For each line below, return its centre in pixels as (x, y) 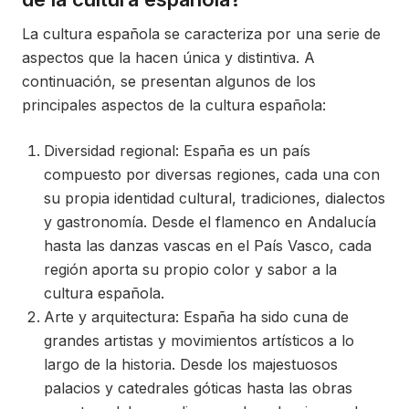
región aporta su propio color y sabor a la (190, 269)
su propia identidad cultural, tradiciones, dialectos (215, 198)
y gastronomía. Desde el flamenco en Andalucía (210, 222)
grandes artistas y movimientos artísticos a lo (199, 341)
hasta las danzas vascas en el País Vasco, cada (208, 246)
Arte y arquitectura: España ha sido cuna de (196, 317)
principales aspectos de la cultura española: (174, 105)
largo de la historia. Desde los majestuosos (191, 364)
